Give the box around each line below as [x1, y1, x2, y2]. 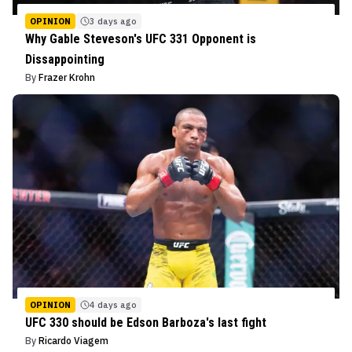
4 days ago [90, 299, 137, 310]
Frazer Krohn [38, 71, 95, 83]
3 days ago [90, 15, 137, 27]
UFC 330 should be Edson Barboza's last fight [25, 314, 266, 330]
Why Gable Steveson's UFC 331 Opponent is [25, 31, 256, 46]
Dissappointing [25, 51, 104, 67]
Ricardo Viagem [38, 334, 108, 346]
